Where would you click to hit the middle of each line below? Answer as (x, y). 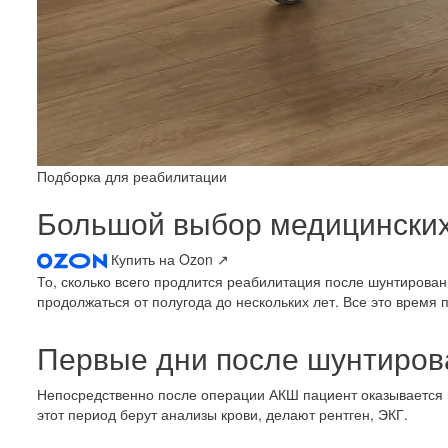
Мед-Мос (367, 433)
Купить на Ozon (164, 259)
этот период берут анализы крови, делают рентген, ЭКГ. (222, 414)
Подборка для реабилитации (132, 176)
